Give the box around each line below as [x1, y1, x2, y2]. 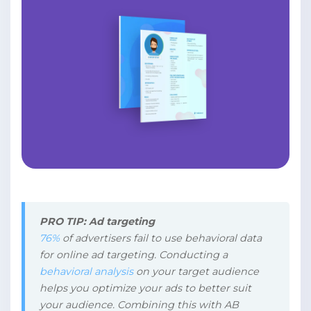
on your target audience [133, 265, 259, 278]
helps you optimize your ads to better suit [39, 282, 251, 295]
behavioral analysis [39, 265, 133, 278]
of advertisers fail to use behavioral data [59, 232, 262, 245]
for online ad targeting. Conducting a [39, 249, 228, 262]
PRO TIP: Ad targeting [39, 215, 155, 228]
